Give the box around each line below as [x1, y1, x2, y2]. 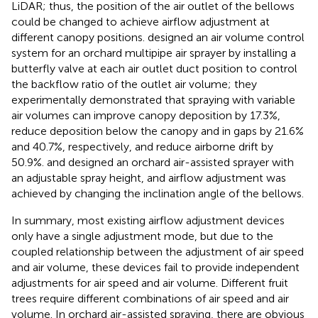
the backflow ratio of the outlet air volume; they [11, 77, 257, 91]
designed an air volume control [148, 30, 305, 44]
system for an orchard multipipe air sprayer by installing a [11, 45, 296, 60]
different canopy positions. [11, 30, 148, 44]
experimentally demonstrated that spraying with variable [11, 92, 295, 106]
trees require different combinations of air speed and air [11, 291, 289, 305]
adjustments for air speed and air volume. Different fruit [11, 275, 288, 290]
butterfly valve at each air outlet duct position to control [11, 61, 297, 75]
